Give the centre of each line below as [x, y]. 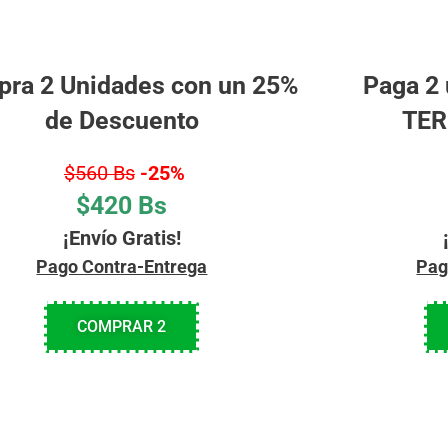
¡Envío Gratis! [121, 237]
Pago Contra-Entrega [122, 266]
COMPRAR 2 [122, 326]
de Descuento [121, 120]
